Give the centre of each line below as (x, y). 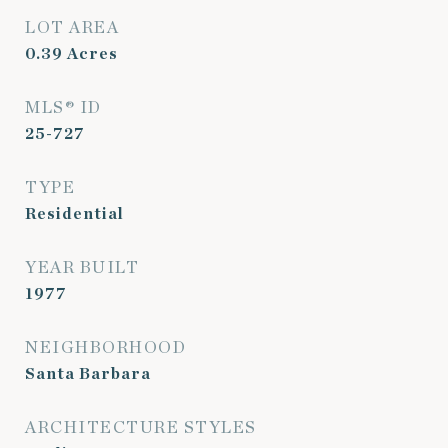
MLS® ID (63, 107)
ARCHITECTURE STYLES (141, 427)
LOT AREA (72, 27)
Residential (74, 214)
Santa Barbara (88, 374)
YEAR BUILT (82, 267)
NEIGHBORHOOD (105, 347)
